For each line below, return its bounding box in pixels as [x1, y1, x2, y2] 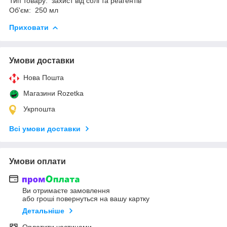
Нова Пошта [23, 73, 64, 82]
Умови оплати [9, 157, 66, 166]
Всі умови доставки [9, 124, 81, 133]
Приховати [9, 23, 49, 31]
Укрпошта [23, 104, 55, 113]
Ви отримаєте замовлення [22, 186, 110, 195]
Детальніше [22, 207, 64, 215]
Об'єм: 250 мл [9, 6, 58, 14]
